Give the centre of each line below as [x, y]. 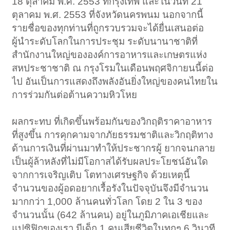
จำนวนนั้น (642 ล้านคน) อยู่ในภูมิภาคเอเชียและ [111, 215]
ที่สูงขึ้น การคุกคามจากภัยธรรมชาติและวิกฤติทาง [113, 135]
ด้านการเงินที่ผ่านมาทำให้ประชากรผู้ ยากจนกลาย [114, 148]
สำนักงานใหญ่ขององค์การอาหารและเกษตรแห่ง [110, 55]
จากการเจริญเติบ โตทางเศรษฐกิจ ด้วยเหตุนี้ [101, 175]
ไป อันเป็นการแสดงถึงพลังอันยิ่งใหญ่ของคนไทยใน [115, 82]
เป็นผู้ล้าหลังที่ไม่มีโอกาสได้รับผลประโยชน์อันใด [110, 162]
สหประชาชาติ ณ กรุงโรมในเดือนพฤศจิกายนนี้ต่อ [113, 68]
